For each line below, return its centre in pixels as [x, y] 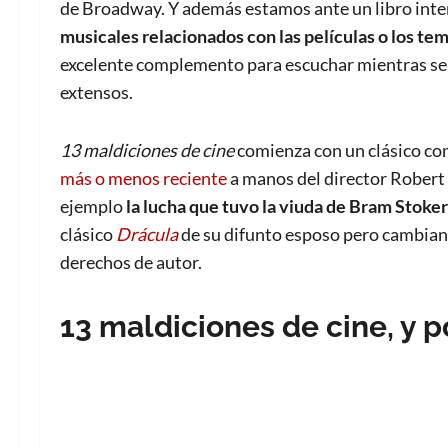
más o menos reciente [143, 178]
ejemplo [93, 206]
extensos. [96, 92]
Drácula [147, 234]
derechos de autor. [131, 262]
